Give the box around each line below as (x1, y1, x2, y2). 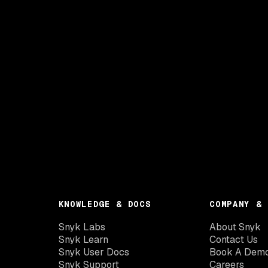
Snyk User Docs (58, 245, 129, 258)
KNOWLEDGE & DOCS (58, 198, 151, 209)
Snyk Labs (58, 220, 105, 233)
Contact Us (209, 233, 258, 246)
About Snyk (209, 220, 261, 233)
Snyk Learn (58, 233, 108, 246)
